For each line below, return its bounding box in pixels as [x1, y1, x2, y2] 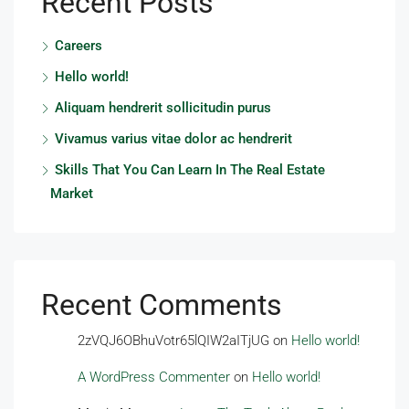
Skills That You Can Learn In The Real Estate [55, 162, 325, 178]
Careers [55, 37, 102, 54]
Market [50, 185, 93, 202]
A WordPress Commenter [78, 369, 230, 385]
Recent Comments [41, 288, 282, 322]
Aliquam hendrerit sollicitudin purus [55, 100, 271, 116]
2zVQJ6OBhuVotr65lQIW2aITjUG [78, 332, 269, 349]
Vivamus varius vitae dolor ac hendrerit [55, 131, 292, 147]
